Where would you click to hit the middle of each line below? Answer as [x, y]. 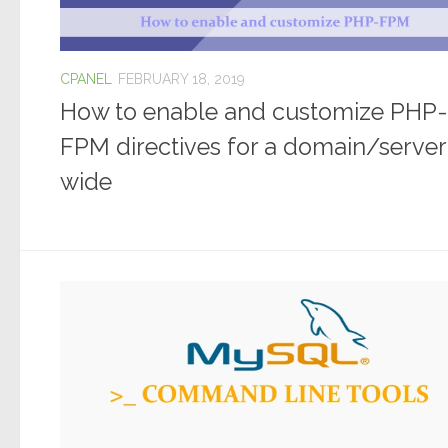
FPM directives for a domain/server [253, 147]
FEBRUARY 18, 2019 [181, 79]
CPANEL [86, 79]
